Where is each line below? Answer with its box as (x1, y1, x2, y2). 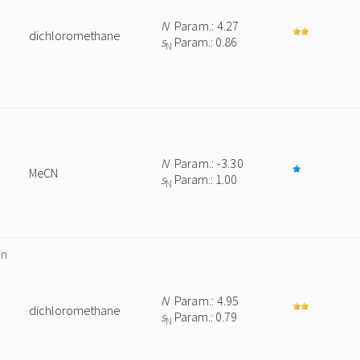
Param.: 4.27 (169, 18, 239, 34)
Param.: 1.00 (172, 171, 238, 187)
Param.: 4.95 (169, 292, 239, 309)
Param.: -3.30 (169, 155, 243, 171)
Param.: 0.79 (172, 309, 238, 325)
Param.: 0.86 (172, 34, 238, 50)
